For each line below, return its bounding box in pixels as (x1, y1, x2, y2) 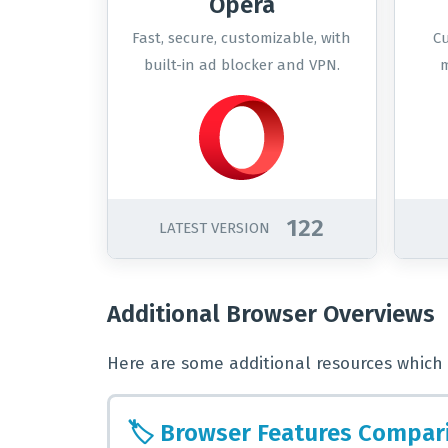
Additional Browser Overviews (107, 300, 435, 329)
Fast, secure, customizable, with (132, 29, 352, 47)
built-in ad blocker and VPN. (143, 56, 340, 74)
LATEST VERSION (159, 219, 271, 237)
